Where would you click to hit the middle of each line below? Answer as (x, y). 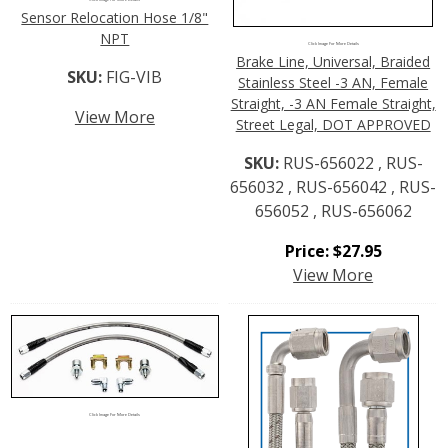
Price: (308, 250)
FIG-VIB (134, 77)
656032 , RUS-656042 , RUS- (333, 186)
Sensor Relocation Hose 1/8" (115, 18)
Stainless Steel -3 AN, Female (333, 82)
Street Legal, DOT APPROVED (333, 124)
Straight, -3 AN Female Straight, (333, 103)
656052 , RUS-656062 (333, 210)
